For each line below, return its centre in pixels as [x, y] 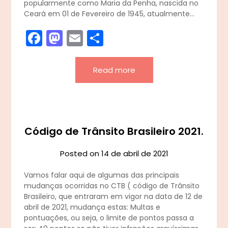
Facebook [81, 38]
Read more [114, 70]
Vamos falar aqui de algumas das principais [102, 175]
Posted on [80, 154]
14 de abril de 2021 [135, 154]
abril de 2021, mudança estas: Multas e [92, 207]
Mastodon [103, 38]
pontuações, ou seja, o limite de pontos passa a [109, 218]
